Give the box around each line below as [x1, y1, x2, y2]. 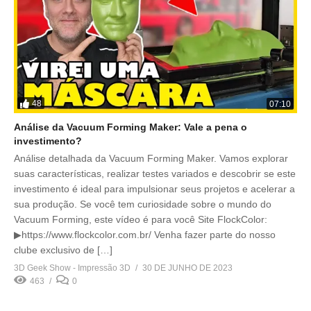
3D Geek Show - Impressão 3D [14, 262, 131, 273]
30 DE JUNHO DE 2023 [142, 262, 233, 273]
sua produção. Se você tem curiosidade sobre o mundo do [14, 198, 271, 210]
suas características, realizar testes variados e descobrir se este [14, 167, 296, 179]
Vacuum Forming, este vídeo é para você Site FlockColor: [14, 213, 267, 225]
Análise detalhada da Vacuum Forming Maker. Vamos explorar [14, 152, 288, 164]
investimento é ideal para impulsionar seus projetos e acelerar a [14, 183, 295, 194]
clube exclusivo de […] [14, 244, 112, 255]
